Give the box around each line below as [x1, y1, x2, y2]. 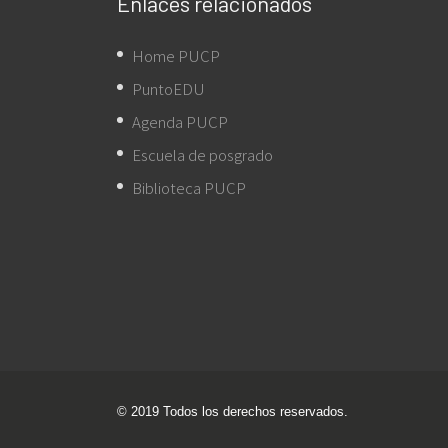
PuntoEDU [132, 78, 205, 99]
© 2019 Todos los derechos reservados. [117, 404, 348, 419]
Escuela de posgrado [132, 144, 273, 165]
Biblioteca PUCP [132, 177, 246, 198]
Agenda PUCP [132, 111, 228, 132]
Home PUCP [132, 45, 220, 66]
